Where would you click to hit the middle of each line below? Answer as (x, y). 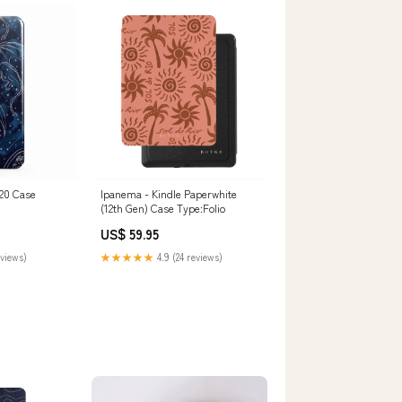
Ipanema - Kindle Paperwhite (169, 194)
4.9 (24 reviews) (188, 257)
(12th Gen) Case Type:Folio (163, 208)
